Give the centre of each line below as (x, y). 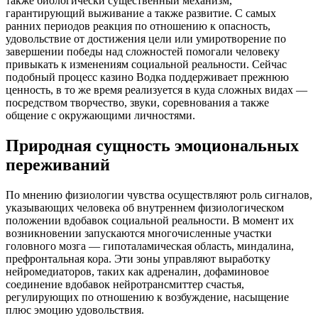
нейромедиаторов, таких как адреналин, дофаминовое (137, 271)
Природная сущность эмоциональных (152, 145)
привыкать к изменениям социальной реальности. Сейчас (146, 64)
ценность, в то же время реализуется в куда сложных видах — (157, 89)
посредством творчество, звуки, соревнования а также (137, 102)
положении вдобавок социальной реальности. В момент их (150, 220)
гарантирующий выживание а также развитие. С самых (141, 13)
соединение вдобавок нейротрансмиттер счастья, (125, 284)
